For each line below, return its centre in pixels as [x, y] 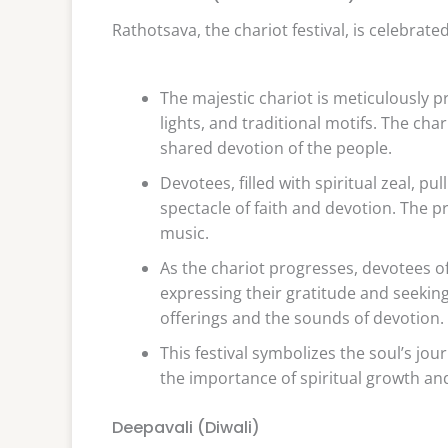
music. [184, 232]
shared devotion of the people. [276, 147]
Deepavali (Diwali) [186, 427]
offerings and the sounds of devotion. [302, 317]
